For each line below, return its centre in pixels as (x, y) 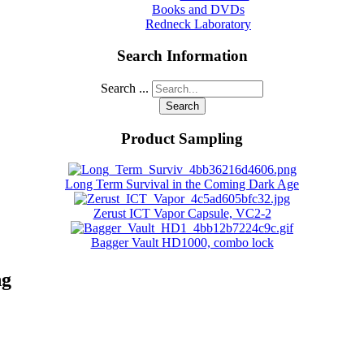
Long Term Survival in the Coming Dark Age (182, 184)
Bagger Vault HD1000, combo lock (182, 243)
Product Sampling (182, 138)
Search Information (182, 56)
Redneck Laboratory (198, 24)
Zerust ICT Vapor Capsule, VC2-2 (182, 214)
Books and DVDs (198, 10)
